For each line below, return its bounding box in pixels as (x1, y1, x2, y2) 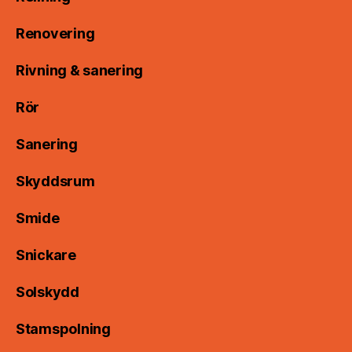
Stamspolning (16, 321, 111, 338)
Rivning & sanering (16, 62, 144, 79)
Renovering (16, 25, 95, 42)
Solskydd (16, 284, 79, 301)
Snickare (16, 247, 76, 264)
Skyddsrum (16, 173, 95, 190)
